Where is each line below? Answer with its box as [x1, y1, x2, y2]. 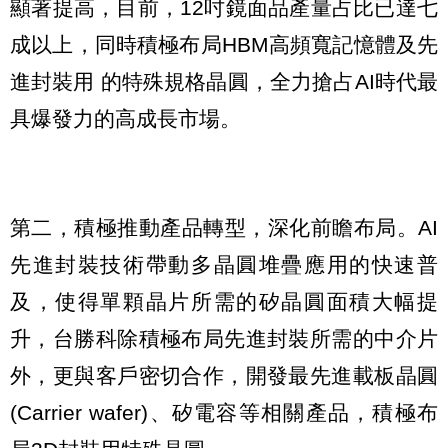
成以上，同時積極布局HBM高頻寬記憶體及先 [10, 33, 438, 57]
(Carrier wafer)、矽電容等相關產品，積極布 [10, 400, 438, 424]
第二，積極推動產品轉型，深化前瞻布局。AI [10, 215, 438, 239]
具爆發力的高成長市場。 [10, 107, 241, 131]
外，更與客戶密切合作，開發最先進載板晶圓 [10, 363, 438, 387]
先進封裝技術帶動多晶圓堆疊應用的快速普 [10, 252, 438, 276]
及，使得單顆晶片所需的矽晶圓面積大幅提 [10, 289, 438, 313]
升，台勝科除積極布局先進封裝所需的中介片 [10, 326, 438, 350]
